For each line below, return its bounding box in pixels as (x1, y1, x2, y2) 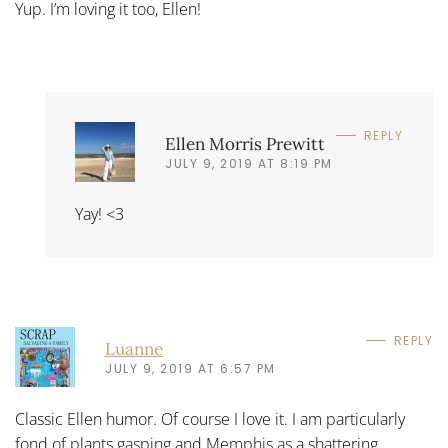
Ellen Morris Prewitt (165, 132, 325, 155)
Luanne (105, 337, 163, 360)
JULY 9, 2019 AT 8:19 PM (165, 154, 333, 172)
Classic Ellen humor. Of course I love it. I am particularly (15, 408, 405, 430)
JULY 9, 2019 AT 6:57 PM (105, 359, 276, 377)
